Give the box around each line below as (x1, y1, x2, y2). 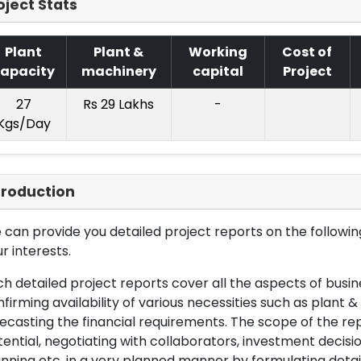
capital (192, 62, 243, 81)
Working (188, 43, 247, 61)
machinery (81, 62, 156, 81)
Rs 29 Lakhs (83, 95, 154, 114)
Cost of (282, 43, 332, 61)
